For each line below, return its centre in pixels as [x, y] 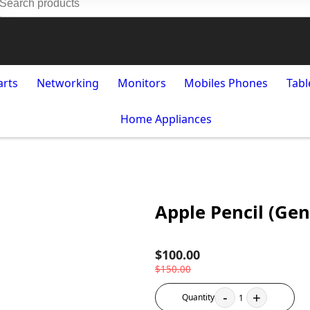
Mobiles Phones [226, 83]
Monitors [142, 83]
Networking [67, 83]
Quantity [199, 298]
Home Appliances [166, 119]
